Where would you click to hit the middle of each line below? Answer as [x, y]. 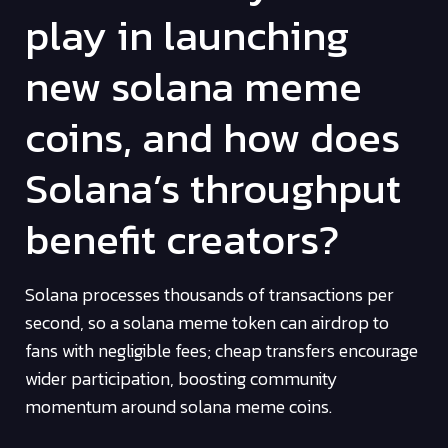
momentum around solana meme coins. [178, 406]
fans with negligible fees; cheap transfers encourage [221, 350]
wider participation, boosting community [181, 378]
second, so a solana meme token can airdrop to [207, 322]
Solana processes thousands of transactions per [209, 294]
